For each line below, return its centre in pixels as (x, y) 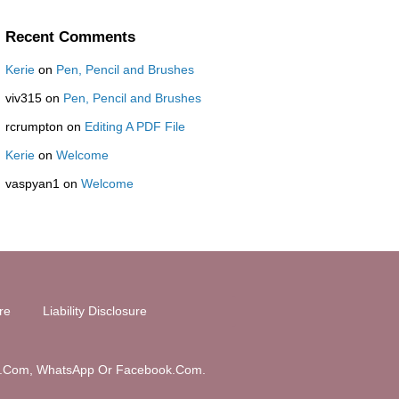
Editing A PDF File (134, 127)
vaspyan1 (32, 184)
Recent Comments (70, 37)
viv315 (23, 98)
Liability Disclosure (94, 311)
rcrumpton (34, 127)
